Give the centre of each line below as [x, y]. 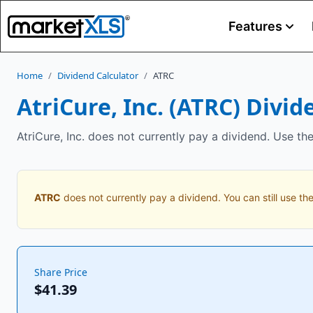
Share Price [61, 272]
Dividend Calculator [98, 75]
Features [255, 26]
